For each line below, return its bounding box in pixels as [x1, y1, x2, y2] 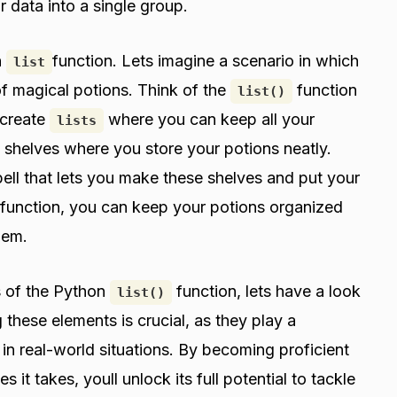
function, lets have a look [172, 281, 361, 300]
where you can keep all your [104, 109, 315, 128]
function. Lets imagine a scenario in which [52, 51, 359, 70]
